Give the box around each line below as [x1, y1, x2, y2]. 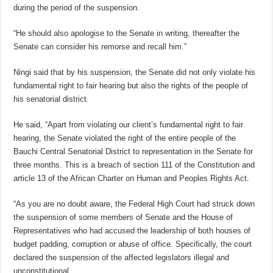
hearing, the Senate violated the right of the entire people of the [13, 133, 236, 143]
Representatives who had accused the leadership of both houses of [13, 226, 251, 236]
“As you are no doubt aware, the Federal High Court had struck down [13, 199, 255, 209]
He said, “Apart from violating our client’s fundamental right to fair [13, 120, 244, 130]
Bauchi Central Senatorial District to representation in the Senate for [13, 147, 253, 157]
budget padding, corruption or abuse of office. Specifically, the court [13, 239, 252, 249]
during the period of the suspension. [13, 3, 140, 13]
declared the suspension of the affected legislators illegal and [13, 253, 230, 263]
